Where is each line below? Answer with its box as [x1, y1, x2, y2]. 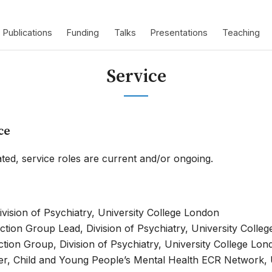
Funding [67, 27, 100, 38]
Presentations [150, 27, 208, 38]
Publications [3, 27, 53, 38]
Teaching [222, 27, 260, 38]
